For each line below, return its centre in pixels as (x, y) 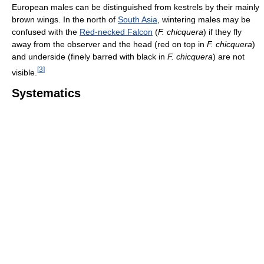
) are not (229, 56)
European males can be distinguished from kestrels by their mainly (136, 7)
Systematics (46, 93)
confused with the (46, 32)
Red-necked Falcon (116, 32)
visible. (24, 72)
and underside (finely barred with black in (90, 56)
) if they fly (222, 32)
